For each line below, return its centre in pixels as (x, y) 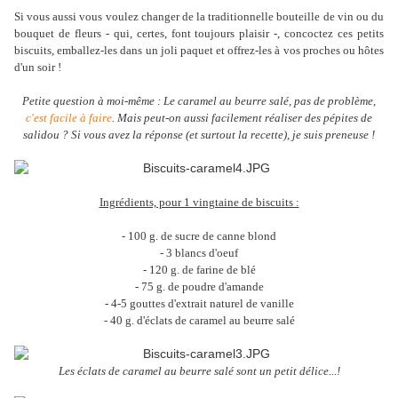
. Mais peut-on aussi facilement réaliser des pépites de (242, 118)
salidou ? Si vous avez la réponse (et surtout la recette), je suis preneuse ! (199, 135)
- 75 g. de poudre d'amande (199, 287)
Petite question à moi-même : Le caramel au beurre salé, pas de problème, (199, 101)
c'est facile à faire (69, 118)
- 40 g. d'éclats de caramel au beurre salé (199, 321)
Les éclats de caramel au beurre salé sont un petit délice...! (199, 371)
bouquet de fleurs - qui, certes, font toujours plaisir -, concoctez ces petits (199, 34)
